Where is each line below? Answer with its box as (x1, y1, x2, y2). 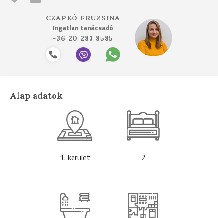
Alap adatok (10, 90, 63, 101)
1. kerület (60, 151, 90, 163)
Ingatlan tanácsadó (53, 22, 113, 33)
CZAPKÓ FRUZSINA (46, 14, 120, 22)
